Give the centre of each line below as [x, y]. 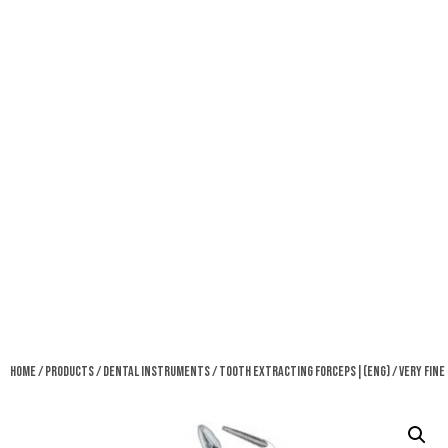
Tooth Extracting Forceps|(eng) [304, 371]
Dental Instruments [156, 371]
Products [69, 371]
